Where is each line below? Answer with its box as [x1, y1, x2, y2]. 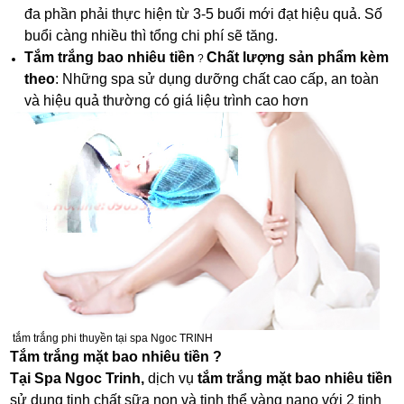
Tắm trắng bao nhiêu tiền [24, 49, 196, 65]
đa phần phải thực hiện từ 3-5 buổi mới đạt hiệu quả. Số [24, 5, 383, 22]
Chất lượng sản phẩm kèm [207, 49, 390, 65]
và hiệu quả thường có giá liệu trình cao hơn [24, 92, 309, 108]
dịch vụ [148, 370, 195, 386]
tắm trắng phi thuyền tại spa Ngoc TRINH [10, 331, 216, 344]
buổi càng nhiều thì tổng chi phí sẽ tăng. [24, 27, 279, 43]
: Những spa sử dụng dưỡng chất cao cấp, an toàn [55, 70, 380, 87]
